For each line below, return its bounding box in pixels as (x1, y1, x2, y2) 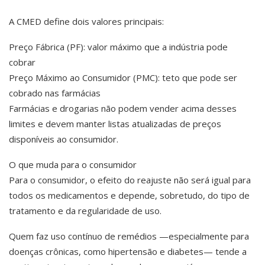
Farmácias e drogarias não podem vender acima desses (9, 102, 237, 114)
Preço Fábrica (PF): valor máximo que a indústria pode (9, 41, 228, 53)
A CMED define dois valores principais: (9, 15, 164, 27)
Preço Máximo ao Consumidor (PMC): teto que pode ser (9, 72, 237, 83)
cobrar (9, 56, 35, 68)
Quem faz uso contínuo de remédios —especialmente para (9, 230, 249, 242)
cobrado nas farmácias (9, 87, 101, 99)
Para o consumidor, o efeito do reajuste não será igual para (9, 174, 251, 186)
